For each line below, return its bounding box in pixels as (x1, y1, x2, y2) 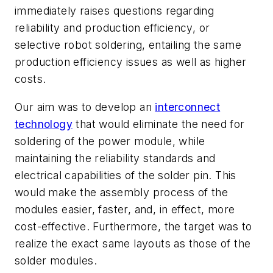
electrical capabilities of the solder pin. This (15, 168, 236, 182)
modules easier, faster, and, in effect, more (15, 202, 235, 216)
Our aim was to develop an (15, 100, 155, 113)
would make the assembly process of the (15, 185, 229, 199)
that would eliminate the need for (73, 117, 245, 130)
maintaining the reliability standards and (15, 151, 216, 165)
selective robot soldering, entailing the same (15, 38, 241, 51)
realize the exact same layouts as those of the (15, 236, 251, 250)
